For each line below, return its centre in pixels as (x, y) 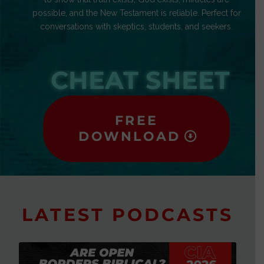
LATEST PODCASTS (127, 215)
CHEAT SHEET (140, 80)
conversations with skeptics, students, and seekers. (137, 26)
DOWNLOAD (130, 136)
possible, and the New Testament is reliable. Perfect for (136, 13)
